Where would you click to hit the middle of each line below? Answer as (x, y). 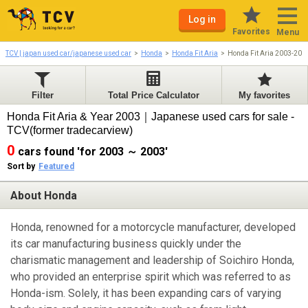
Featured (56, 166)
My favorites (265, 95)
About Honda (44, 195)
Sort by (21, 166)
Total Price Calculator (153, 95)
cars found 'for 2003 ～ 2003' (93, 152)
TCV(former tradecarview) (71, 130)
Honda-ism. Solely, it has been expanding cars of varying (146, 294)
